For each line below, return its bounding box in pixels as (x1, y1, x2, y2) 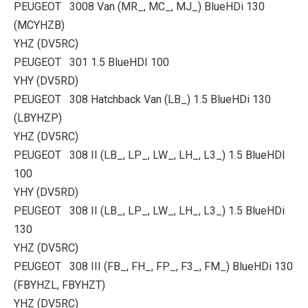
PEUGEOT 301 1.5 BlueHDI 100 (14, 56, 169, 69)
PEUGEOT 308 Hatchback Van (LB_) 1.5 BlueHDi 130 (14, 93, 271, 106)
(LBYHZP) (14, 111, 62, 124)
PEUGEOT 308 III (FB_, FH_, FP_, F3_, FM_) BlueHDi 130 (14, 260, 293, 273)
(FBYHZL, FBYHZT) (14, 278, 105, 291)
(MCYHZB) (14, 19, 65, 32)
